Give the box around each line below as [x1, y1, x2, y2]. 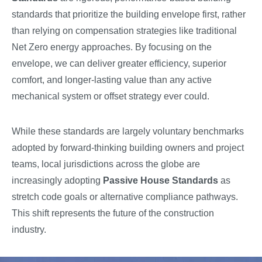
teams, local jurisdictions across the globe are [12, 159, 200, 169]
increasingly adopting [12, 175, 103, 185]
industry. [12, 225, 46, 235]
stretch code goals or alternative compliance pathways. [12, 192, 238, 202]
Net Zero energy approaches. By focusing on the [12, 42, 212, 52]
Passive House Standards [103, 175, 218, 185]
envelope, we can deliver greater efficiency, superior [12, 58, 226, 68]
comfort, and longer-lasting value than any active [12, 75, 212, 85]
